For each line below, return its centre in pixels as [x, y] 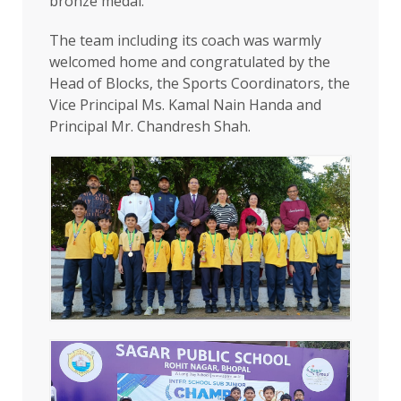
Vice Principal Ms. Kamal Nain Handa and [185, 104]
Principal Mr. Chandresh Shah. [150, 126]
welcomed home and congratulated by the [190, 61]
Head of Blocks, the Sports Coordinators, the [200, 83]
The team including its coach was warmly [185, 40]
